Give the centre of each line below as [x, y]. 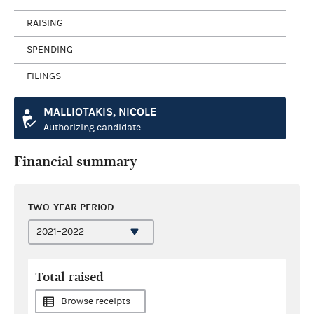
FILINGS [44, 76]
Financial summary [76, 161]
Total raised [69, 277]
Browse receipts [96, 301]
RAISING [45, 23]
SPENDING [50, 50]
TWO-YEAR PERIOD [71, 207]
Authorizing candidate [92, 127]
